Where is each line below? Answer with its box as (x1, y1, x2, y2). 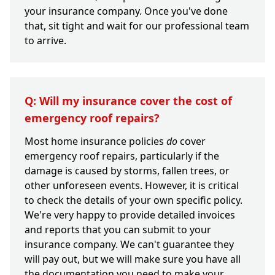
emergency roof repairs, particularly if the (25, 149, 219, 163)
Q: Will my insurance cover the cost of (25, 93, 232, 109)
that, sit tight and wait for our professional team (25, 19, 249, 33)
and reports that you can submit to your (25, 223, 211, 237)
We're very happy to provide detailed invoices (25, 208, 235, 222)
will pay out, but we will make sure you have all (25, 252, 241, 266)
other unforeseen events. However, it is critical (25, 179, 239, 193)
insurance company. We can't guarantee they (25, 238, 234, 252)
